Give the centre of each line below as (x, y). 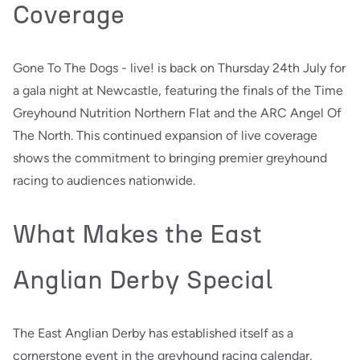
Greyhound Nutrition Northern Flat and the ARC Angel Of (177, 112)
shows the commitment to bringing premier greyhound (170, 157)
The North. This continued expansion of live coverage (165, 135)
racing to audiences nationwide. (104, 180)
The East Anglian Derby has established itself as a (153, 333)
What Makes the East (137, 233)
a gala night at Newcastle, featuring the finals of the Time (178, 90)
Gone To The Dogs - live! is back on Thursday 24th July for (179, 67)
